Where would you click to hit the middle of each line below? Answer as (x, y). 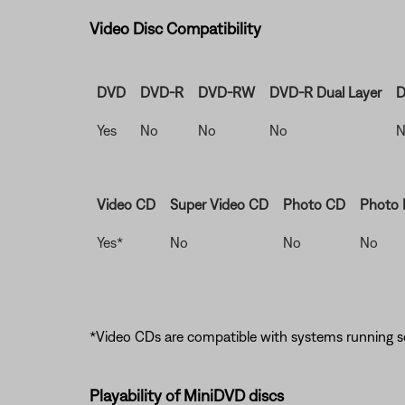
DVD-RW (226, 92)
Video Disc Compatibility (175, 28)
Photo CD (314, 204)
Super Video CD (219, 204)
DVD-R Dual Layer (325, 92)
